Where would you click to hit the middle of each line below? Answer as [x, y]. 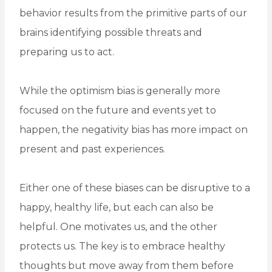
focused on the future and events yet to [118, 110]
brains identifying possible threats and [111, 33]
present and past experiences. [92, 149]
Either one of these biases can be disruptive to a [135, 188]
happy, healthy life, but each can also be [117, 208]
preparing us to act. [67, 52]
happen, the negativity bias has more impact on [134, 130]
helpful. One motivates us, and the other [118, 227]
